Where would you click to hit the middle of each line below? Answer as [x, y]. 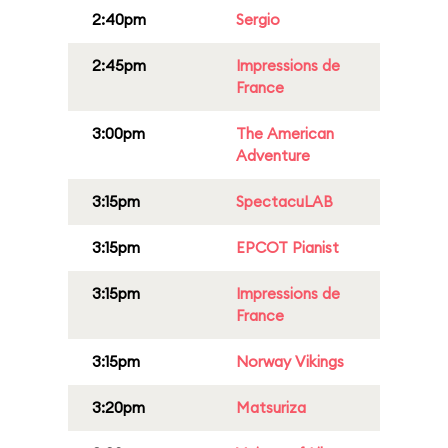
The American [285, 133]
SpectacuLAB [284, 201]
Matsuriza [271, 407]
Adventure [273, 155]
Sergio [258, 19]
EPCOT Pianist [287, 247]
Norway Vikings [290, 361]
